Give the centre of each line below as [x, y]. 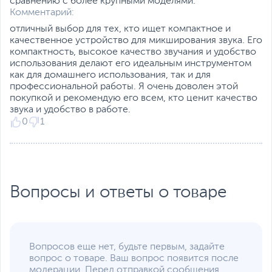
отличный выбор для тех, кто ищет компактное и [120, 29]
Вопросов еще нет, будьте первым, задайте [127, 247]
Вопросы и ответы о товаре [118, 193]
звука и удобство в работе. [70, 110]
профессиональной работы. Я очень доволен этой [124, 87]
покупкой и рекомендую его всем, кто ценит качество [134, 99]
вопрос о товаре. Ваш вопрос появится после [134, 259]
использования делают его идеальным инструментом [131, 64]
